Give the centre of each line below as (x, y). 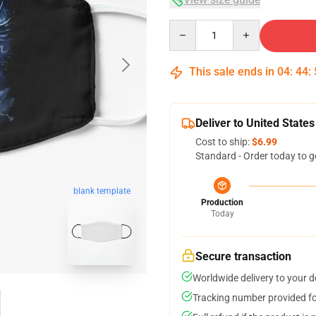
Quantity (188, 26)
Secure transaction (243, 256)
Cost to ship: (224, 142)
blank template (102, 192)
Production (222, 202)
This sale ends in (232, 72)
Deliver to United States (255, 123)
